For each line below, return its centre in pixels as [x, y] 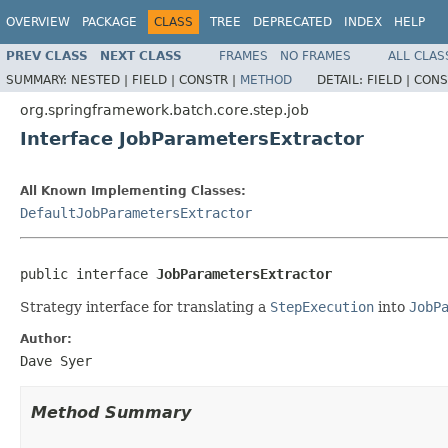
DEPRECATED [292, 22]
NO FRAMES [315, 55]
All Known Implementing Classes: [133, 190]
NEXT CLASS [141, 55]
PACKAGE [109, 22]
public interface [88, 273]
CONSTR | [209, 79]
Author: [46, 338]
